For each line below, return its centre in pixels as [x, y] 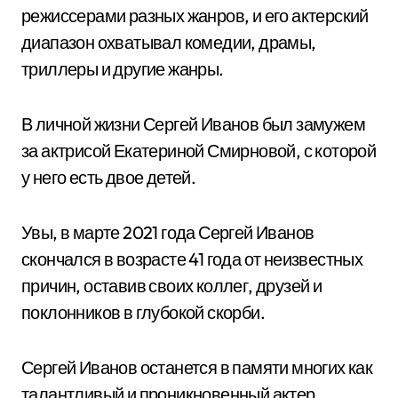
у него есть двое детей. [109, 177]
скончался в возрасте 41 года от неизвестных [192, 259]
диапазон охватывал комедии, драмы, [169, 42]
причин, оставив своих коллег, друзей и [172, 286]
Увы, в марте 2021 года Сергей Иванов [168, 232]
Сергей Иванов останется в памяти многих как [197, 367]
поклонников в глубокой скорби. [143, 312]
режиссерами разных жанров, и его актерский [195, 16]
